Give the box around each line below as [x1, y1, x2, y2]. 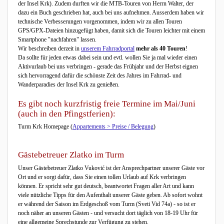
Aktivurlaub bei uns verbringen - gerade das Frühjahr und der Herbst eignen [18, 63, 198, 70]
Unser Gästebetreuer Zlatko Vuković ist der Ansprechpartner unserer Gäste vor [18, 164, 204, 171]
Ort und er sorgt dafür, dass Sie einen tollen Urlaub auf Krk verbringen [18, 173, 186, 180]
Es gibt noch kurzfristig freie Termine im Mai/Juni [18, 99, 195, 108]
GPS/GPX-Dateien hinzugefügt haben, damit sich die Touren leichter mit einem [18, 27, 205, 34]
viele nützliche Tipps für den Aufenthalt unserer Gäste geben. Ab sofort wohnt [18, 191, 202, 198]
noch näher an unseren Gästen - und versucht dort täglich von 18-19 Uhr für [18, 209, 198, 216]
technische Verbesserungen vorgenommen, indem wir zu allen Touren [18, 18, 182, 25]
